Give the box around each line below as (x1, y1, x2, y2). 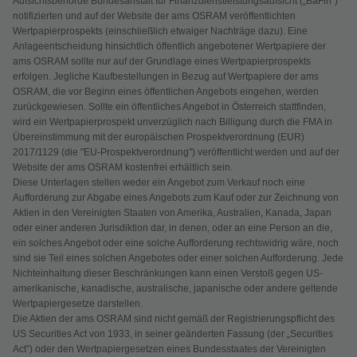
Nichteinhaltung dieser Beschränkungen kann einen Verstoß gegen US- (13, 267, 323, 279)
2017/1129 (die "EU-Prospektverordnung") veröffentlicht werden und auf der (13, 146, 339, 158)
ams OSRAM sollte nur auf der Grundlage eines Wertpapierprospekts (13, 55, 311, 67)
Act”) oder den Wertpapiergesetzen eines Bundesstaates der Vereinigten (13, 343, 326, 355)
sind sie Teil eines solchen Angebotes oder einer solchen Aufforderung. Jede (13, 252, 343, 264)
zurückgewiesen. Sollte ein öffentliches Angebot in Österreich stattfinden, (13, 100, 326, 112)
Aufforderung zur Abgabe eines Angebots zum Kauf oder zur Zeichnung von (13, 191, 339, 203)
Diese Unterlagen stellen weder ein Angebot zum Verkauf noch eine (13, 176, 305, 188)
